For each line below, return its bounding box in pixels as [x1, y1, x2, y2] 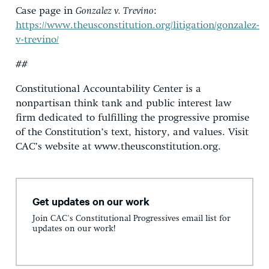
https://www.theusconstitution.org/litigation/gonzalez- [16, 20, 259, 31]
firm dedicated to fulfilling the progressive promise [16, 112, 249, 123]
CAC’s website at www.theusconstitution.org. [16, 141, 221, 152]
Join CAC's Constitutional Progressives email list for [32, 214, 231, 223]
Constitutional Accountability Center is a [16, 83, 201, 94]
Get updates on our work [32, 193, 150, 208]
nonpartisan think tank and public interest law [16, 98, 231, 109]
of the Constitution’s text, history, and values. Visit [16, 127, 249, 138]
